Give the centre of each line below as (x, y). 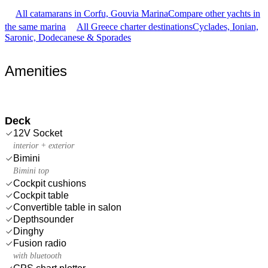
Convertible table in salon (67, 207)
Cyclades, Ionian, (226, 26)
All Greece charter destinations (135, 26)
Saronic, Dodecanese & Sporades (68, 37)
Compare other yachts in (214, 13)
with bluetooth (37, 255)
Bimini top (31, 170)
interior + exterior (44, 145)
